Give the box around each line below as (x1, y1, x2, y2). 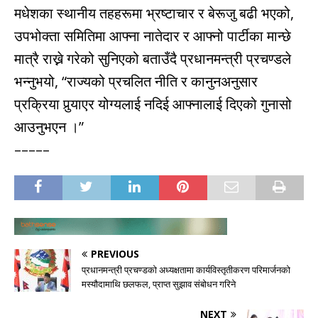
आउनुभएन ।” (14, 117, 84, 137)
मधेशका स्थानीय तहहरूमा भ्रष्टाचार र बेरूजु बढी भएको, (14, 4, 294, 23)
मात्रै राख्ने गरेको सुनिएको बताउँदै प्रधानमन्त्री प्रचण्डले (14, 49, 291, 69)
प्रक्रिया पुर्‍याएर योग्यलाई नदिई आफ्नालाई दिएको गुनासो (14, 94, 292, 114)
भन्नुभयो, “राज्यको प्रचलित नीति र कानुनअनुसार (14, 72, 258, 92)
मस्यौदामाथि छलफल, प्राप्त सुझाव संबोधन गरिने (82, 278, 236, 291)
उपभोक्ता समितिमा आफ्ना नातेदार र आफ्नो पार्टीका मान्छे (14, 26, 291, 46)
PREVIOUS (91, 247, 139, 261)
